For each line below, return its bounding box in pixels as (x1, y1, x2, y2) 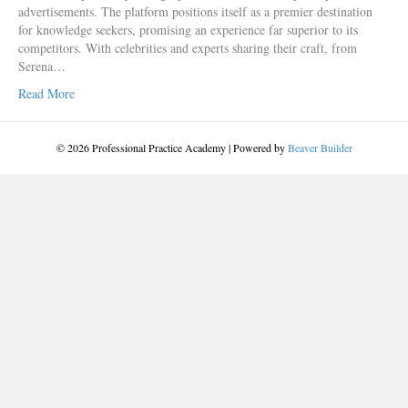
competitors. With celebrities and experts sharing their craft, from (18, 38, 357, 56)
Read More (18, 84, 75, 102)
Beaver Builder (287, 139, 352, 155)
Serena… (18, 56, 66, 75)
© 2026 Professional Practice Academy (56, 139, 226, 155)
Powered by (232, 139, 288, 155)
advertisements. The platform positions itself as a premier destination (18, 2, 372, 20)
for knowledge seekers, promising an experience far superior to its (18, 20, 358, 38)
